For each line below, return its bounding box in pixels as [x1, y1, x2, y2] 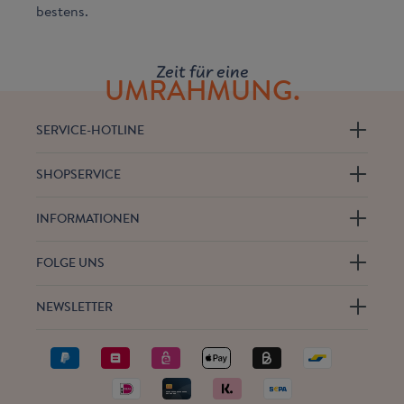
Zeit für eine [155, 59, 249, 84]
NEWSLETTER [36, 298, 113, 317]
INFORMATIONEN [36, 209, 140, 228]
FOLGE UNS [36, 253, 105, 272]
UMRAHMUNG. [104, 69, 300, 111]
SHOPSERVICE [36, 165, 121, 184]
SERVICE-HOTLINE [36, 121, 144, 140]
